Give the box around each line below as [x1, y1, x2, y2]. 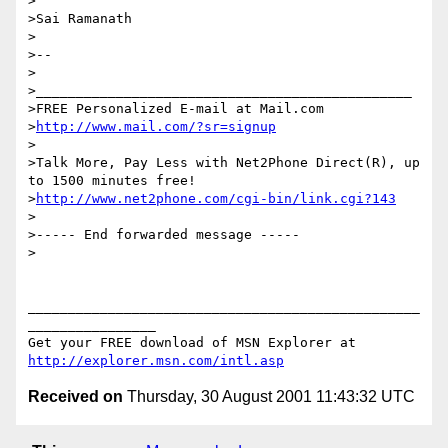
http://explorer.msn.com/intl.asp [28, 353, 284, 369]
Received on [28, 388, 123, 406]
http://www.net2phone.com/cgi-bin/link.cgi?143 [36, 191, 396, 207]
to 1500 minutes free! [28, 173, 196, 189]
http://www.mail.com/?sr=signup [36, 119, 276, 135]
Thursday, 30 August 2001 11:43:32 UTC [123, 388, 415, 406]
